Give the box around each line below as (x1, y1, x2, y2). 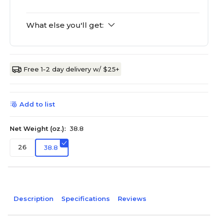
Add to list (19, 100, 55, 109)
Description (14, 195, 54, 203)
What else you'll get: (26, 20, 104, 30)
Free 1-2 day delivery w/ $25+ (23, 65, 119, 73)
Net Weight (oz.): (10, 125, 66, 133)
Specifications (61, 195, 110, 203)
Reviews (118, 195, 146, 203)
